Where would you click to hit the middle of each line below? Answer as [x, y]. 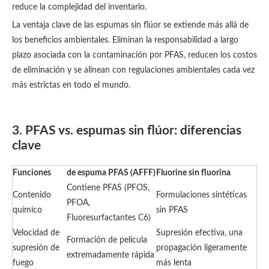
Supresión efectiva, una [199, 233]
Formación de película [107, 240]
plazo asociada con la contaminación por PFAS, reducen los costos [134, 55]
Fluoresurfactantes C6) [109, 218]
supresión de [36, 248]
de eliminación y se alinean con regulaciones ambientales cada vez [133, 70]
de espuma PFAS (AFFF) [111, 173]
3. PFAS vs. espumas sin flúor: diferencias [127, 131]
